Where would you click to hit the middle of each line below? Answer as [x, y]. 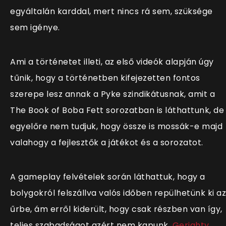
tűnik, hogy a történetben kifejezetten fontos [105, 78]
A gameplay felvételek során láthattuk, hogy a [108, 177]
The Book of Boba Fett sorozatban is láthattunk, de [117, 110]
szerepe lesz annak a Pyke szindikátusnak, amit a [112, 94]
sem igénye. [35, 28]
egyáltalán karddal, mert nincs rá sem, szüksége [111, 12]
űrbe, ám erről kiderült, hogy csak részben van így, [116, 209]
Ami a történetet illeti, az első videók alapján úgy [112, 62]
